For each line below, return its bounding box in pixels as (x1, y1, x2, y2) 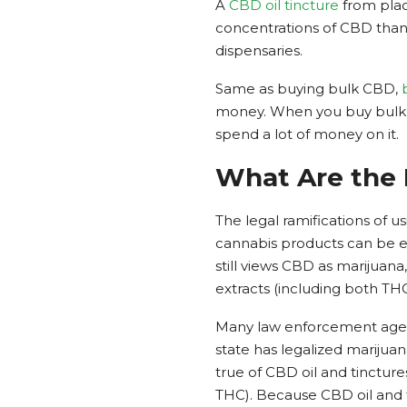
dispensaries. (215, 41, 303, 59)
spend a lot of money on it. (215, 124, 399, 143)
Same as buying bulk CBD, (215, 79, 402, 97)
